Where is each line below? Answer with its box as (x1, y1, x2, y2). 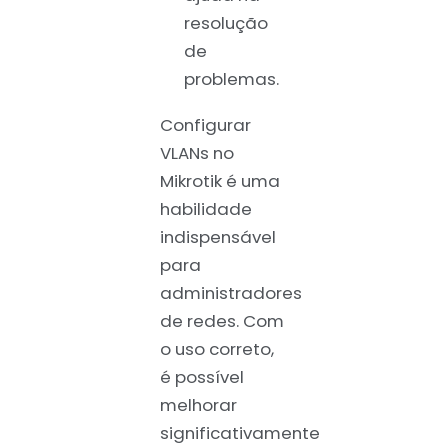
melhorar (160, 393, 237, 418)
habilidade (160, 197, 252, 222)
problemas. (183, 66, 279, 91)
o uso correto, (160, 337, 274, 362)
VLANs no (160, 141, 234, 166)
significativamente (160, 421, 320, 446)
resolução (183, 10, 268, 35)
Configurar (160, 113, 251, 138)
